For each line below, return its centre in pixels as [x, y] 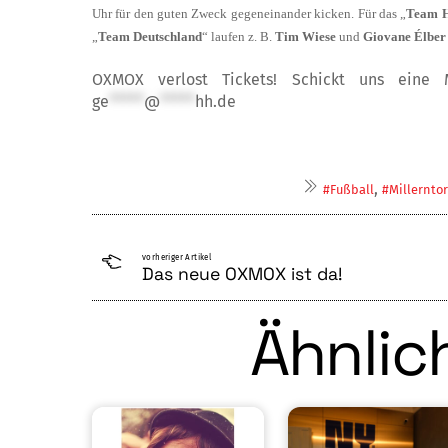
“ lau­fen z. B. [238, 37]
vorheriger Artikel [177, 258]
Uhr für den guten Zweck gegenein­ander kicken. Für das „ [249, 14]
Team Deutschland [150, 37]
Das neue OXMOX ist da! [242, 274]
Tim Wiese [307, 37]
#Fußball [348, 190]
